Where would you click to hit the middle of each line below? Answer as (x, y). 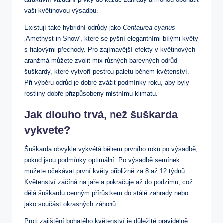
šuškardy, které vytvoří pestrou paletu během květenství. (107, 72)
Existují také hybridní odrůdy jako (74, 28)
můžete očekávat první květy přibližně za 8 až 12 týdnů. (106, 171)
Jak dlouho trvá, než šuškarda (101, 115)
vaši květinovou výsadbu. (61, 11)
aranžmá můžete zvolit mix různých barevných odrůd (101, 61)
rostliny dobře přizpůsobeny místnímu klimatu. (91, 94)
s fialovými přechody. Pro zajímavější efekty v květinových (110, 50)
